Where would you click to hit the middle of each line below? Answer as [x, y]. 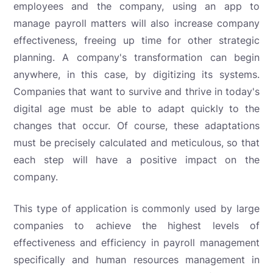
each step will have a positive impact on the [136, 159]
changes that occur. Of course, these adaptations [136, 125]
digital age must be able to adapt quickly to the [136, 108]
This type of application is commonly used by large [136, 208]
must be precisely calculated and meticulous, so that [136, 142]
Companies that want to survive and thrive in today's [136, 91]
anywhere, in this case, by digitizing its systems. [136, 74]
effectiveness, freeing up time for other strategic [136, 40]
